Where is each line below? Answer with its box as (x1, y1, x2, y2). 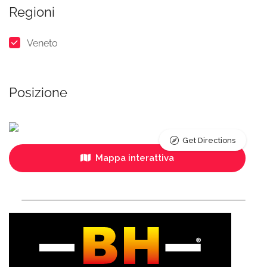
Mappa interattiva (93, 153, 175, 163)
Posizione (9, 85, 67, 100)
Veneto (27, 38, 58, 49)
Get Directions (182, 136, 235, 145)
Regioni (9, 4, 55, 20)
